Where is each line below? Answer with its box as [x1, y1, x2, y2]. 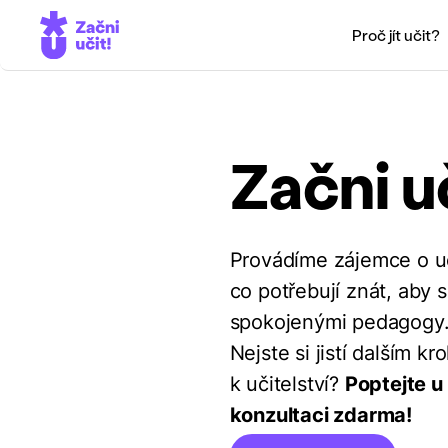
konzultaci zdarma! [229, 403, 412, 428]
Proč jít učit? [351, 25, 440, 45]
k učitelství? [229, 372, 345, 397]
